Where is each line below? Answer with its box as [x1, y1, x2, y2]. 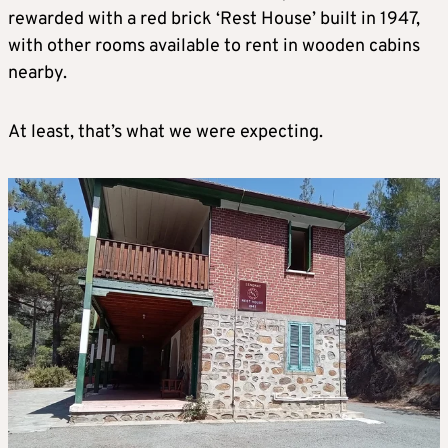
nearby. [8, 62, 67, 85]
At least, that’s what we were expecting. [8, 121, 323, 144]
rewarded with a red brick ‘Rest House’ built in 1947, [8, 8, 420, 31]
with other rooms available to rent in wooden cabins [8, 35, 420, 58]
